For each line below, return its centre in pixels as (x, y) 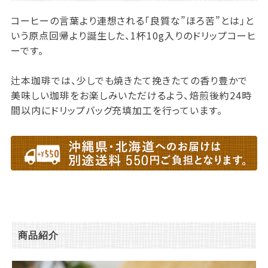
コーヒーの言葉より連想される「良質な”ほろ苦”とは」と (132, 21)
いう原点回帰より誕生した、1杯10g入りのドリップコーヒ (133, 36)
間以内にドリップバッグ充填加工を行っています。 (117, 110)
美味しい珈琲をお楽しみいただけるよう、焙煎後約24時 (131, 95)
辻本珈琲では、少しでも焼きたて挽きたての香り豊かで (129, 80)
